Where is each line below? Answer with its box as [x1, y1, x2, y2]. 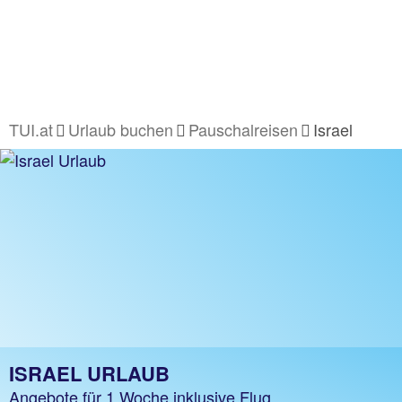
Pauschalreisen [188, 118, 298, 141]
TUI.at [9, 118, 53, 141]
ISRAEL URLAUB [9, 359, 170, 388]
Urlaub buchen [68, 118, 173, 141]
